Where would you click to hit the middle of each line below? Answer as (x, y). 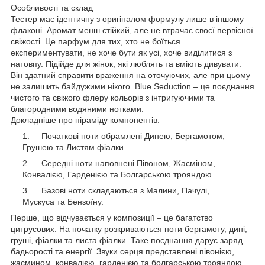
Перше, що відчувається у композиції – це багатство (112, 217)
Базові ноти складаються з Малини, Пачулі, (121, 190)
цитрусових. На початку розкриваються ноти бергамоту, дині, (129, 229)
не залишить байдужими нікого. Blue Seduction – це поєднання (132, 86)
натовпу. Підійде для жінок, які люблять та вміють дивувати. (126, 64)
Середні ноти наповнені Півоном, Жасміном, (124, 163)
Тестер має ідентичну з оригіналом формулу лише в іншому (127, 19)
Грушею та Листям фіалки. (74, 147)
